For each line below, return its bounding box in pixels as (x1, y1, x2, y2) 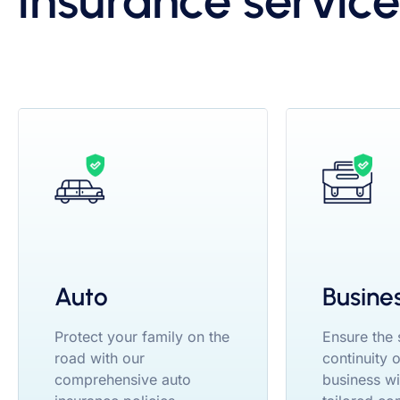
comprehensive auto (54, 370, 191, 388)
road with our (54, 348, 145, 367)
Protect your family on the (54, 327, 229, 346)
